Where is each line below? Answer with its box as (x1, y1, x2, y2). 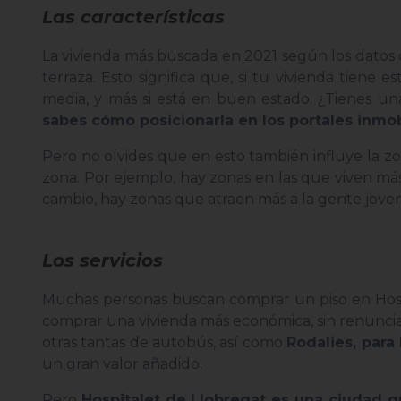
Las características (42, 6, 225, 29)
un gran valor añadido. (42, 355, 202, 373)
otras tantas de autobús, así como (42, 334, 287, 352)
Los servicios (42, 250, 163, 272)
